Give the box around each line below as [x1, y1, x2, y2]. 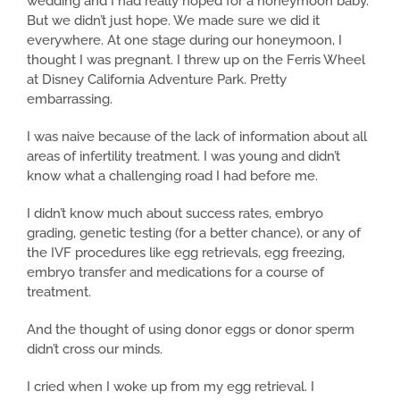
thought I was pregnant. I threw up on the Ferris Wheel [27, 52, 365, 69]
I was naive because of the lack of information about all [27, 129, 367, 146]
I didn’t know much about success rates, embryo [27, 205, 323, 222]
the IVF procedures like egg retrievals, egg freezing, [27, 245, 345, 262]
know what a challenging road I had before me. [27, 168, 318, 185]
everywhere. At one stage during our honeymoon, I [27, 32, 342, 49]
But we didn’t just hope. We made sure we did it [27, 12, 320, 29]
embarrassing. [27, 91, 112, 108]
